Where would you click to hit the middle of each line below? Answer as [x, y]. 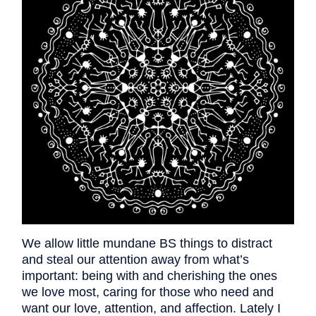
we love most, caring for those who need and [148, 292]
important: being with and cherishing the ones [150, 276]
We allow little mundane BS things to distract [147, 244]
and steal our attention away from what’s [135, 260]
